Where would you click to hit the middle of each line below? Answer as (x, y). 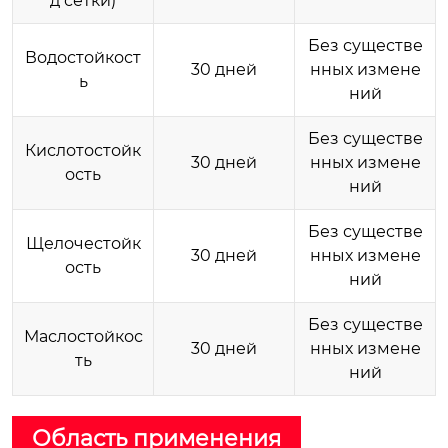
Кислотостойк (83, 150)
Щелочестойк (83, 243)
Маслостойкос (83, 336)
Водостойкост (83, 57)
